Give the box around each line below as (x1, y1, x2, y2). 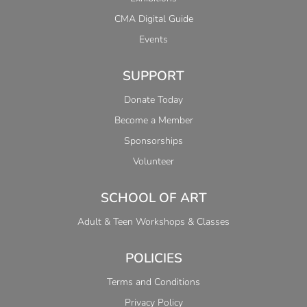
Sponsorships (124, 134, 183, 147)
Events (139, 32, 168, 46)
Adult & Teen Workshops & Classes (77, 214, 230, 228)
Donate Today (124, 93, 183, 106)
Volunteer (133, 154, 174, 168)
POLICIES (125, 249, 182, 267)
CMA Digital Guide (114, 12, 193, 25)
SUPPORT (123, 66, 184, 85)
